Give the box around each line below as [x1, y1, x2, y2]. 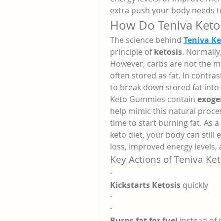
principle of [110, 46, 154, 57]
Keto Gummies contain [110, 94, 197, 105]
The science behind [110, 35, 184, 45]
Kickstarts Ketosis [110, 180, 181, 190]
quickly [181, 180, 208, 190]
